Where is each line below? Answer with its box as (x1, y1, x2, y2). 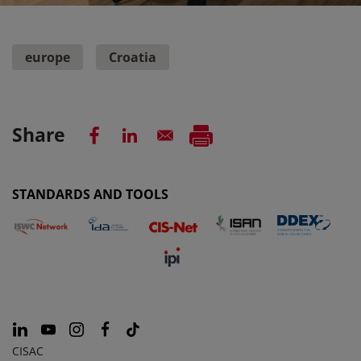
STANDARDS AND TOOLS (12, 185, 168, 204)
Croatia (109, 48, 156, 66)
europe (25, 48, 70, 66)
